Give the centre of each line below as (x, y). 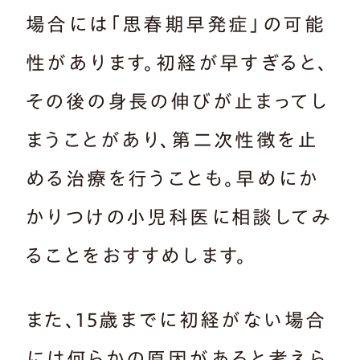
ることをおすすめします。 (137, 255)
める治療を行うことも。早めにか (172, 178)
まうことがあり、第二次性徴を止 (172, 139)
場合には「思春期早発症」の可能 (176, 24)
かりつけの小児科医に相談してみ (178, 217)
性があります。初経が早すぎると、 (178, 62)
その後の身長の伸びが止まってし (177, 101)
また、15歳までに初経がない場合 (176, 319)
